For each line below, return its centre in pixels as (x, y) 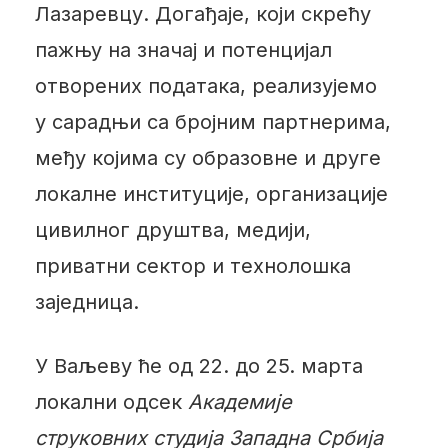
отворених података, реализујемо (205, 85)
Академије (239, 401)
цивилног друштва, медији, (172, 229)
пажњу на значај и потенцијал (183, 49)
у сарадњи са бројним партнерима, (212, 121)
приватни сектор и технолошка (192, 265)
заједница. (86, 301)
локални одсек (111, 401)
